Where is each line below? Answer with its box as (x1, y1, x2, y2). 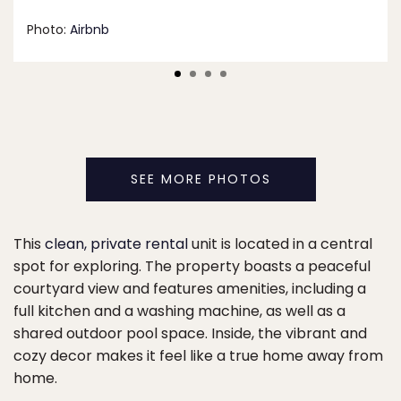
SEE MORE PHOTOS (130, 170, 271, 189)
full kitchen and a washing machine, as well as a (13, 301, 346, 322)
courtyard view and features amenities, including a (13, 278, 366, 300)
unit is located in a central (188, 234, 372, 255)
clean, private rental (45, 234, 188, 255)
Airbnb (70, 21, 109, 39)
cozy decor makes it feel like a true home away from (13, 346, 383, 367)
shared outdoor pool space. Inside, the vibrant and (13, 323, 367, 345)
